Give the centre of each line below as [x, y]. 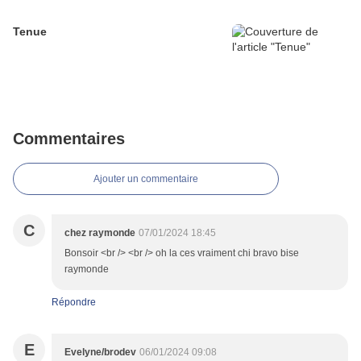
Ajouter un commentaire [146, 179]
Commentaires [69, 139]
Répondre [74, 303]
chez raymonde [100, 233]
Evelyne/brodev [100, 353]
